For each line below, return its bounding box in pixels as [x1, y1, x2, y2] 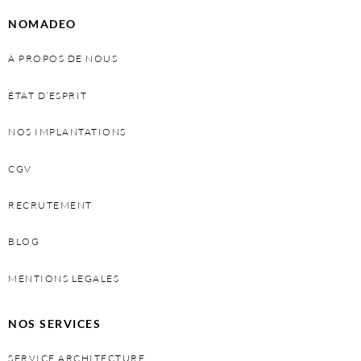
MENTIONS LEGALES [8, 272, 119, 284]
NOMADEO [8, 17, 77, 31]
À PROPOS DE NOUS [8, 52, 118, 65]
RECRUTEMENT [8, 198, 93, 211]
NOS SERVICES [8, 317, 101, 331]
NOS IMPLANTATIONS [8, 126, 127, 139]
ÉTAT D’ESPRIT [8, 89, 88, 102]
